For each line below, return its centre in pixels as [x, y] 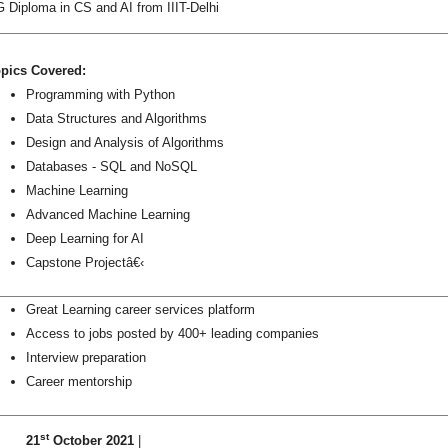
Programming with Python [100, 94]
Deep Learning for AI [85, 238]
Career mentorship [79, 381]
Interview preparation [86, 357]
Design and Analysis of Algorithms [125, 142]
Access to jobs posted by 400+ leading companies [172, 333]
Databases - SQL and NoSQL [111, 166]
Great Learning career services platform [140, 309]
